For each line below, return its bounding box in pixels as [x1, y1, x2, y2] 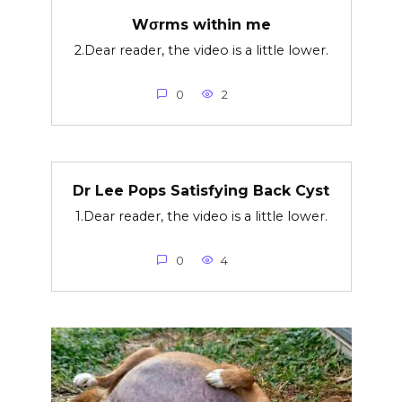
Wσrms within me [131, 15, 271, 33]
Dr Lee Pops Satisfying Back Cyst [73, 181, 329, 199]
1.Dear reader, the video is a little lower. [74, 207, 328, 224]
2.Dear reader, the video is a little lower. [74, 41, 328, 58]
